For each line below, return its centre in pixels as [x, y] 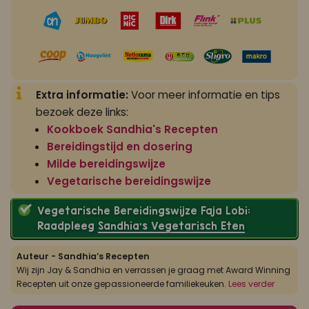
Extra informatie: [82, 95]
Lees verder [251, 283]
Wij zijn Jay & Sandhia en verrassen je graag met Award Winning [153, 270]
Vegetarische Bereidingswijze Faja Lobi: [143, 210]
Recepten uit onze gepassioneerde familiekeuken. [122, 283]
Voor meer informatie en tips [204, 95]
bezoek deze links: [82, 112]
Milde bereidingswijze [106, 164]
